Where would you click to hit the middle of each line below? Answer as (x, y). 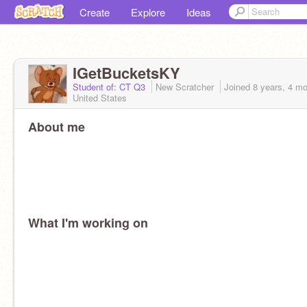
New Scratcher (186, 87)
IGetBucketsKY (126, 73)
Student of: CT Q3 (110, 87)
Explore (148, 12)
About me (57, 127)
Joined (238, 87)
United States (100, 98)
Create (95, 12)
